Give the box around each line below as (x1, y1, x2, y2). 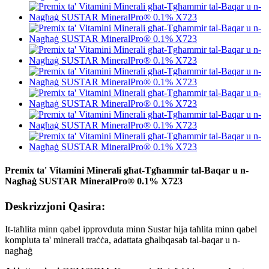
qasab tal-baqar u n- (166, 235, 240, 246)
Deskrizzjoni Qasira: (5, 199, 105, 213)
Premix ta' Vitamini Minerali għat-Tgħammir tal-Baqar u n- (5, 165, 249, 176)
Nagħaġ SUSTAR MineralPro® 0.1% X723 (5, 176, 183, 187)
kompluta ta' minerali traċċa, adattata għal (5, 235, 161, 246)
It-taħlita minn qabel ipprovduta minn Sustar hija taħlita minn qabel (5, 224, 257, 235)
